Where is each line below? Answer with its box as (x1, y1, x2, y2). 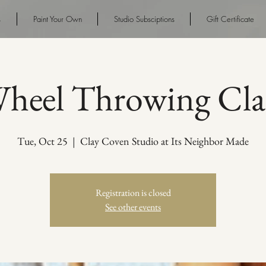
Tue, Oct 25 (17, 134, 68, 148)
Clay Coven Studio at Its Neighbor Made (80, 134, 249, 148)
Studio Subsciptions (113, 14, 175, 24)
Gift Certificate (206, 14, 254, 24)
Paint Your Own (33, 14, 82, 24)
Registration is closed (95, 186, 171, 199)
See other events (105, 201, 161, 213)
